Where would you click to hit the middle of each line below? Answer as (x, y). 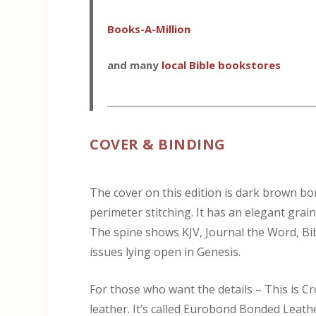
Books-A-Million (149, 29)
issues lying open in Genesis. (165, 251)
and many (135, 65)
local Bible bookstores (221, 65)
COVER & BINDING (158, 145)
